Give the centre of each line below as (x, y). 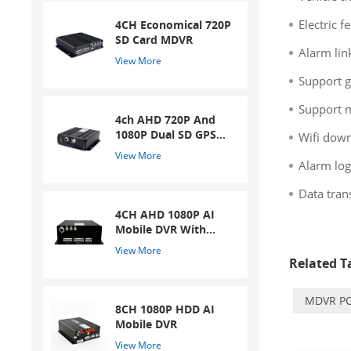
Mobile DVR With (161, 229)
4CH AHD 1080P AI (165, 214)
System (136, 259)
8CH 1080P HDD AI (165, 309)
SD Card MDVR (154, 39)
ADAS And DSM (157, 244)
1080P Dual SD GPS (166, 134)
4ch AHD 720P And (166, 119)
